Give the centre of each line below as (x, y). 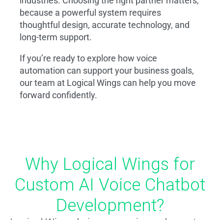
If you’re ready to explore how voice (88, 58)
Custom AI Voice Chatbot (110, 185)
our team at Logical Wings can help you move (108, 83)
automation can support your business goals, (107, 70)
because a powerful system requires (90, 13)
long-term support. (56, 37)
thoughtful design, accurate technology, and (105, 25)
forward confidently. (58, 95)
